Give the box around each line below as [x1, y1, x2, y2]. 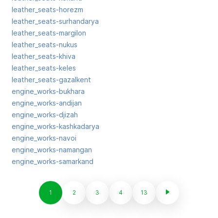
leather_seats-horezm [12, 5, 83, 14]
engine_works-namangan [12, 145, 92, 154]
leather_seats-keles [12, 64, 76, 72]
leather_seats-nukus [12, 40, 77, 49]
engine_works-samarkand [12, 157, 93, 165]
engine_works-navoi [12, 134, 76, 142]
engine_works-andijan [12, 99, 82, 107]
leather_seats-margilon [12, 29, 86, 37]
